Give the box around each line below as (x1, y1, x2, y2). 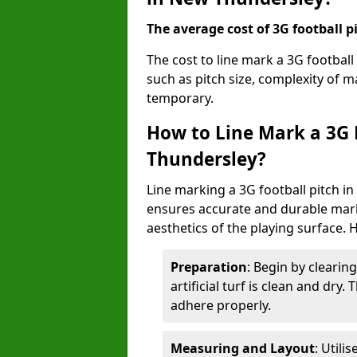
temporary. (147, 89, 214, 107)
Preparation (171, 258, 247, 276)
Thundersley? (147, 147, 266, 171)
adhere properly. (171, 296, 271, 314)
